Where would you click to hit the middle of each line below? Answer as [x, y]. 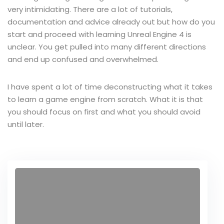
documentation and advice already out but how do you [111, 21]
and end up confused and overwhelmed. [83, 59]
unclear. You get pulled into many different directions [107, 46]
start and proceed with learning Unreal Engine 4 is [99, 34]
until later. [26, 124]
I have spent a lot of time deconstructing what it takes [110, 86]
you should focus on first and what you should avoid [104, 111]
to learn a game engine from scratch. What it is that [105, 99]
